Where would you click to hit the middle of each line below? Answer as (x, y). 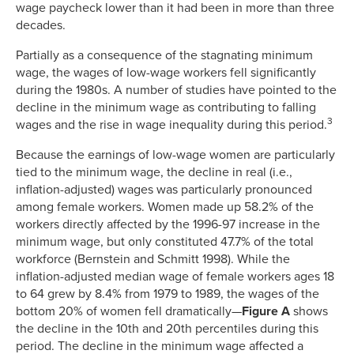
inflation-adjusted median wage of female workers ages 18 (175, 276)
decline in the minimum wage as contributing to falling (166, 107)
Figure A (266, 311)
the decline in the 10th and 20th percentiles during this (167, 328)
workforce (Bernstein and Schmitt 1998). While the (153, 259)
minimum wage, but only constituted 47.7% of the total (165, 241)
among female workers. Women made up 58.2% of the (165, 207)
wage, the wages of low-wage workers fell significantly (166, 72)
